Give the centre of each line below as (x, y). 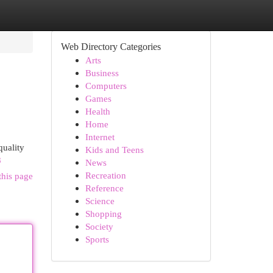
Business (102, 73)
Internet (100, 137)
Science (100, 201)
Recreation (105, 175)
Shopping (103, 214)
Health (97, 111)
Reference (104, 188)
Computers (106, 86)
